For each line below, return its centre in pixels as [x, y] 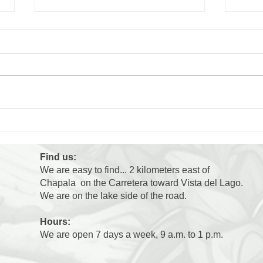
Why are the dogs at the [111, 127]
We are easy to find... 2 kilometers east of [125, 170]
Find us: [59, 157]
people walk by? [91, 151]
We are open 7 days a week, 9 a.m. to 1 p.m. [133, 235]
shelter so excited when [111, 139]
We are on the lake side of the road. [113, 196]
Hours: [55, 222]
